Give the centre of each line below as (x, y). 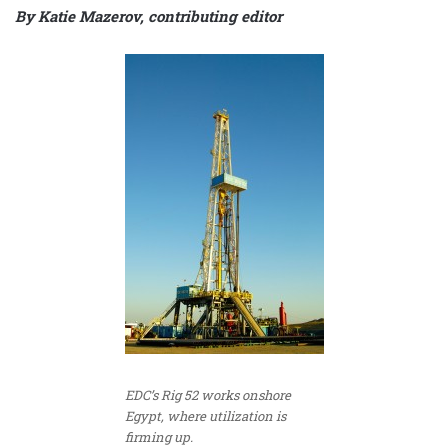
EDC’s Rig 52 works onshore (207, 394)
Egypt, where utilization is (205, 415)
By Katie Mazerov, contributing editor (148, 15)
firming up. (158, 436)
